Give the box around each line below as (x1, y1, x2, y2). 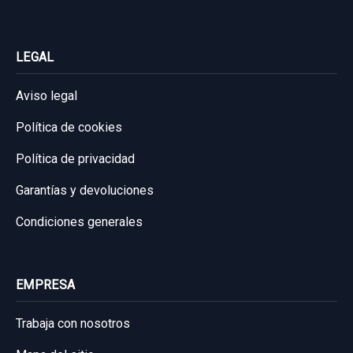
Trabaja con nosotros (16, 315, 130, 331)
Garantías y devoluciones (16, 182, 154, 198)
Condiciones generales (16, 214, 143, 229)
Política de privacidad (16, 150, 135, 166)
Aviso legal (16, 87, 77, 103)
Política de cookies (16, 119, 122, 135)
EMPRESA (16, 277, 76, 292)
